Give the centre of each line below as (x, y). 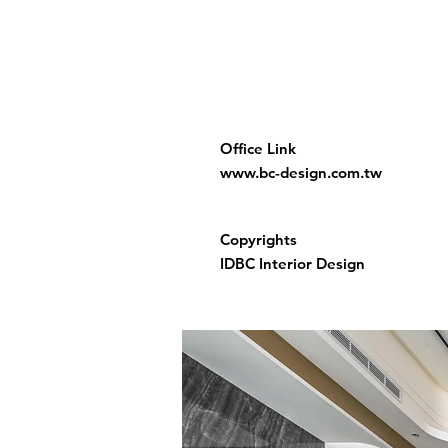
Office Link (258, 148)
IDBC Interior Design (292, 263)
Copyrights (258, 239)
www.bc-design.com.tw (301, 172)
